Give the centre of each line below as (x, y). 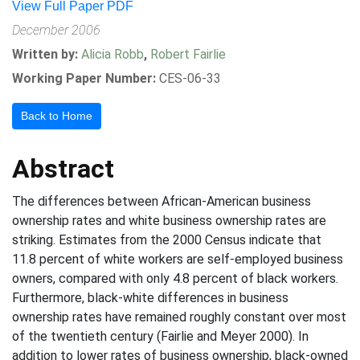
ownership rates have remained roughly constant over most (179, 317)
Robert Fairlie (188, 54)
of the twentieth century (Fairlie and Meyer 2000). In (160, 336)
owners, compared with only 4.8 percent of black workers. (175, 278)
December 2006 (56, 30)
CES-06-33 (190, 78)
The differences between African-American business (162, 201)
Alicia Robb (112, 54)
